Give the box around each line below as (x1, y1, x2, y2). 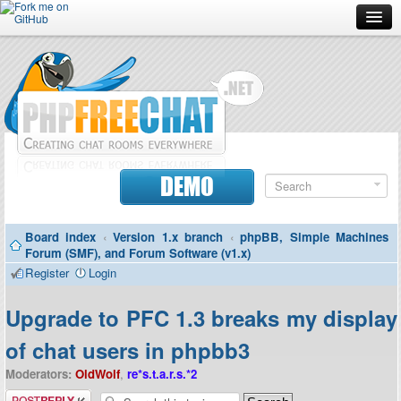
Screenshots (18, 120, 83, 136)
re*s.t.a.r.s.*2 (127, 365, 197, 382)
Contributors (18, 238, 82, 254)
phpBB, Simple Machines (240, 228, 389, 245)
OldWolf (75, 365, 120, 382)
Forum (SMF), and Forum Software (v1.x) (25, 244, 251, 261)
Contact (18, 277, 58, 294)
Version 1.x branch (113, 228, 224, 245)
